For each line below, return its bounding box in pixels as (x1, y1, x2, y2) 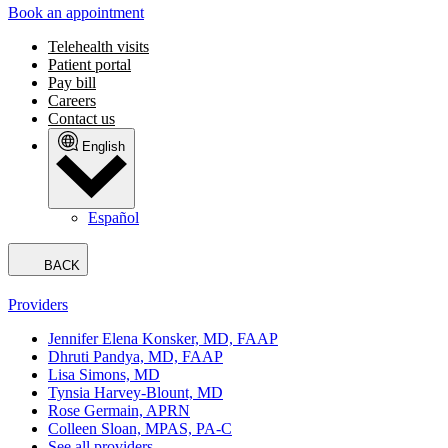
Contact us (48, 110, 115, 128)
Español (88, 209, 139, 227)
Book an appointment (8, 4, 144, 22)
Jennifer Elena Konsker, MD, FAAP (48, 330, 278, 348)
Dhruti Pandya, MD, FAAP (48, 348, 223, 366)
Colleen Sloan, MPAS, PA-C (48, 420, 232, 438)
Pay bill (48, 74, 96, 92)
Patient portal (48, 56, 131, 74)
